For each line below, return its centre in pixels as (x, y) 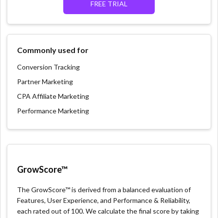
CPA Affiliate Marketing (53, 96)
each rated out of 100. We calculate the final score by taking (108, 211)
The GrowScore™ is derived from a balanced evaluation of (104, 190)
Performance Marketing (53, 111)
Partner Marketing (45, 82)
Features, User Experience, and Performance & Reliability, (104, 200)
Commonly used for (53, 50)
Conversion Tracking (49, 67)
